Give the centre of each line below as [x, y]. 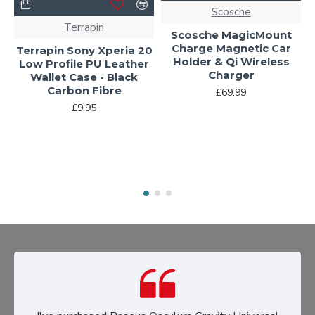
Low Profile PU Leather [84, 64]
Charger [231, 75]
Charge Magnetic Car [231, 49]
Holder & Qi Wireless [231, 62]
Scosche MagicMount [231, 35]
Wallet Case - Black [84, 77]
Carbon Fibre [84, 91]
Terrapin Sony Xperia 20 [84, 51]
